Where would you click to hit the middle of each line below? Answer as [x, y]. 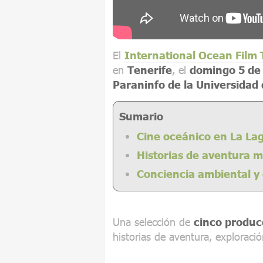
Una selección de [153, 222]
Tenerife [150, 70]
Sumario [141, 116]
